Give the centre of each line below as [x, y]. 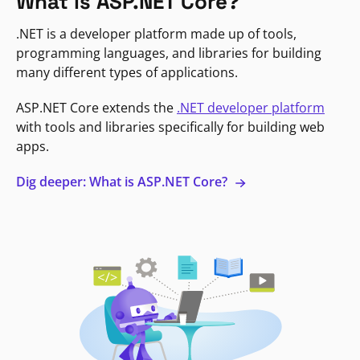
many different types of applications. [127, 72]
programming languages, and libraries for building [169, 53]
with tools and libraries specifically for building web [170, 127]
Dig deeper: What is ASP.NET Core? [123, 181]
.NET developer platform [251, 107]
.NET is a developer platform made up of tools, [156, 33]
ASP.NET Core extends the [96, 107]
